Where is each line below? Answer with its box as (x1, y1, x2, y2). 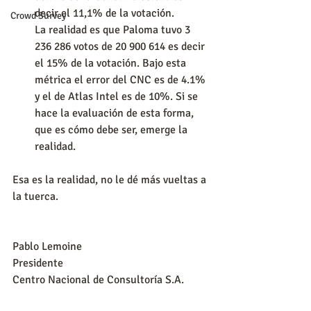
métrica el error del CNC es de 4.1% (35, 72, 208, 87)
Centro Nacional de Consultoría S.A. (12, 272, 184, 287)
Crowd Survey (10, 10, 67, 22)
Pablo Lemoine (12, 239, 82, 253)
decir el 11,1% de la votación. (35, 6, 174, 20)
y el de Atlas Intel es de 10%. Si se (35, 89, 201, 103)
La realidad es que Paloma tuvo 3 (35, 22, 193, 37)
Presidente (12, 255, 63, 270)
